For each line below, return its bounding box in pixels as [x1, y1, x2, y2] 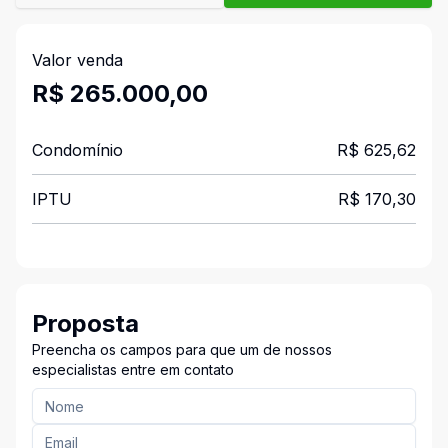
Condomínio [32, 140, 123, 160]
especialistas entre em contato [32, 361, 234, 378]
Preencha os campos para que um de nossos [32, 341, 332, 358]
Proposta [32, 309, 139, 338]
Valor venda [32, 50, 123, 70]
